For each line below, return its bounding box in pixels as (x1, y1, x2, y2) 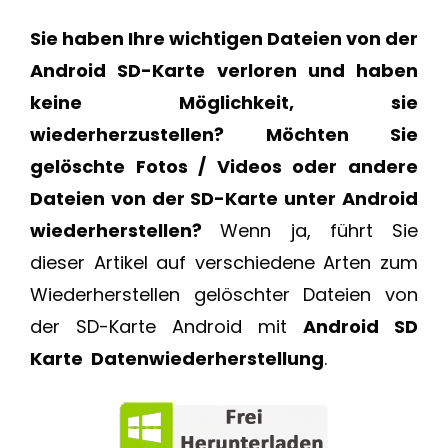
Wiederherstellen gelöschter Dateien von (30, 282, 418, 308)
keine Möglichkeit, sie (30, 90, 418, 116)
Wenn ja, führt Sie (220, 218, 418, 244)
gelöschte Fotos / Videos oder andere (30, 154, 418, 180)
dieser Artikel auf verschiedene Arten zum (30, 250, 418, 276)
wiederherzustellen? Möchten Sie (30, 122, 418, 148)
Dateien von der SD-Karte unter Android (30, 186, 418, 212)
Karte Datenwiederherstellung (30, 346, 324, 372)
